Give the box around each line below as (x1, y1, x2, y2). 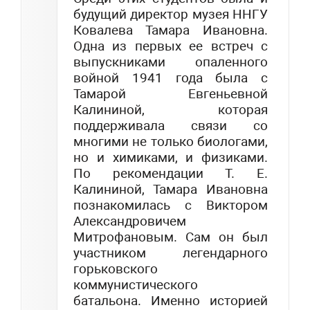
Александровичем (73, 213, 186, 230)
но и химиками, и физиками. (73, 149, 268, 166)
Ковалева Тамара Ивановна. (73, 22, 268, 39)
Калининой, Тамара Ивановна (73, 181, 268, 198)
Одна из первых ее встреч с (73, 38, 268, 55)
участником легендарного (73, 245, 268, 262)
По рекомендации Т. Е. (73, 165, 268, 182)
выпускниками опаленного (73, 54, 268, 71)
